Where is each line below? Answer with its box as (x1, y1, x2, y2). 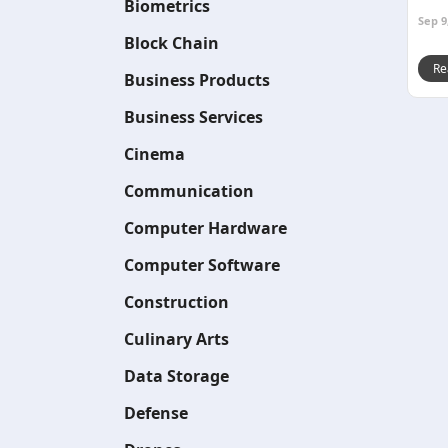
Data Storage (124, 365, 229, 387)
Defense (124, 402, 188, 424)
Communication (124, 180, 254, 202)
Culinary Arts (124, 328, 229, 350)
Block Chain (124, 32, 219, 54)
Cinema (124, 143, 185, 165)
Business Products (124, 69, 270, 91)
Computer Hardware (124, 217, 287, 239)
